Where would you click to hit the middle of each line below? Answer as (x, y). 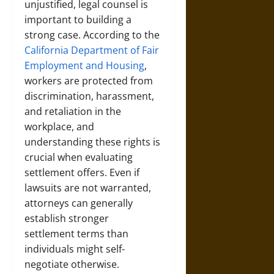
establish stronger (67, 218)
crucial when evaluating (79, 157)
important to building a (78, 20)
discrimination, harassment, (89, 96)
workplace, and (59, 127)
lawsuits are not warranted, (88, 188)
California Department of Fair (92, 50)
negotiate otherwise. (72, 264)
